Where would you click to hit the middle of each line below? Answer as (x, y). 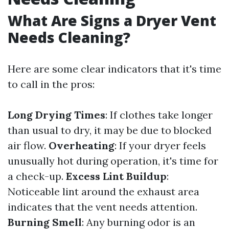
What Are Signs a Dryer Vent (112, 21)
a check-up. (37, 176)
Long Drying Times (56, 115)
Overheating (82, 146)
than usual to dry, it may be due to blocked (110, 130)
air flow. (28, 146)
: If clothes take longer (159, 115)
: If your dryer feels (160, 146)
